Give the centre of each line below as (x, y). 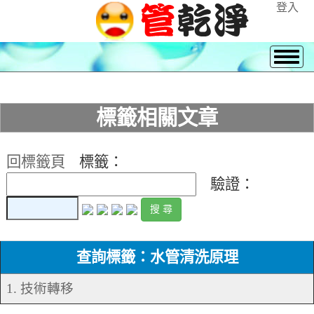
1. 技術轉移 (40, 289)
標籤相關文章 (157, 118)
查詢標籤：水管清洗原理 (157, 258)
